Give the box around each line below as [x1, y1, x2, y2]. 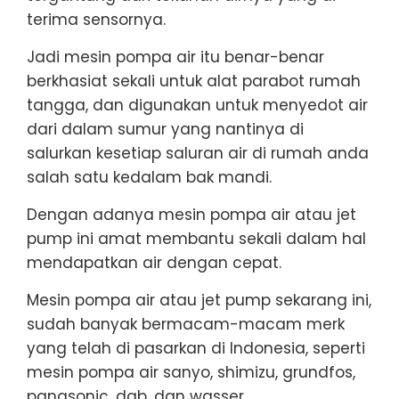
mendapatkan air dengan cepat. [27, 251, 281, 273]
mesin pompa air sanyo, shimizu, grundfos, [27, 361, 355, 383]
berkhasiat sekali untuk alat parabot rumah [27, 69, 361, 92]
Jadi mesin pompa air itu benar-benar [27, 45, 324, 68]
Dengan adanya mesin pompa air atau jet [27, 203, 356, 225]
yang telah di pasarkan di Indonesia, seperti [27, 337, 365, 359]
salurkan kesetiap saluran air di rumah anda [27, 142, 369, 164]
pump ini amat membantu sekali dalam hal [27, 227, 366, 249]
